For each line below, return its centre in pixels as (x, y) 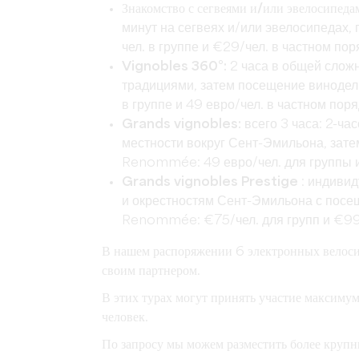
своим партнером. (151, 271)
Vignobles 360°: (174, 67)
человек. (125, 318)
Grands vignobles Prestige (212, 182)
